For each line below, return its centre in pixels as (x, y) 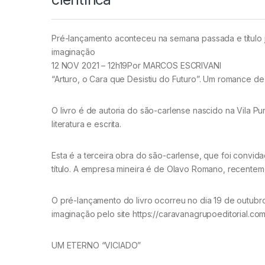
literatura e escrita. (87, 124)
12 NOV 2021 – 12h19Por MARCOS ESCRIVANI (136, 65)
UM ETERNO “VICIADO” (96, 245)
